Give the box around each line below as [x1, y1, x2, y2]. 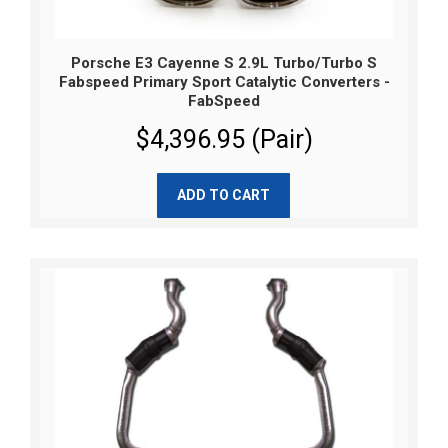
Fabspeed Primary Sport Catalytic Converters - [58, 73, 390, 92]
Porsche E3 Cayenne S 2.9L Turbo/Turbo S [71, 54, 377, 73]
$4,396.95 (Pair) [135, 125, 313, 155]
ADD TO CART [177, 187, 270, 204]
